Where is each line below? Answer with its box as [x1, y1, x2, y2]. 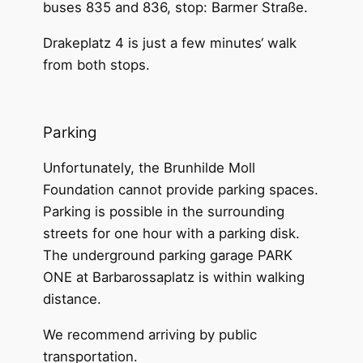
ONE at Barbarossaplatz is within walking [42, 269, 305, 286]
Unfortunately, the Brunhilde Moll [42, 160, 255, 177]
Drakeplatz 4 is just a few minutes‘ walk [42, 34, 297, 51]
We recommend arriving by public [42, 326, 257, 343]
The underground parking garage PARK [42, 247, 293, 264]
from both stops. [42, 56, 150, 73]
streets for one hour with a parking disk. [42, 225, 300, 242]
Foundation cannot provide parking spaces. [42, 181, 318, 199]
